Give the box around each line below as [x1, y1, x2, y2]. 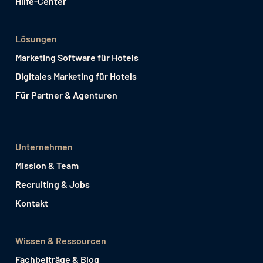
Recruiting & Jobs [15, 178, 90, 190]
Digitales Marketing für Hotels [15, 70, 137, 82]
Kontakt [15, 197, 48, 208]
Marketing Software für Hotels [15, 51, 139, 63]
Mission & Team [15, 159, 79, 171]
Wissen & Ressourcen [15, 235, 106, 247]
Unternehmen [15, 140, 73, 152]
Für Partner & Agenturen [15, 89, 117, 100]
